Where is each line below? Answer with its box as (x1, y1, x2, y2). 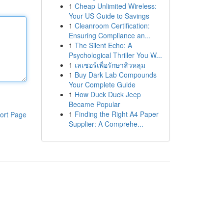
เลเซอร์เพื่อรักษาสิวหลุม (74, 60, 145, 70)
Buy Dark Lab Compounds (74, 70, 157, 80)
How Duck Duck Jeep (74, 89, 141, 99)
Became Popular (68, 99, 120, 109)
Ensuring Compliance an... (68, 30, 151, 40)
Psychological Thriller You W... (68, 50, 162, 60)
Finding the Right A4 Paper (74, 109, 159, 119)
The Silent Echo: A (74, 40, 132, 50)
